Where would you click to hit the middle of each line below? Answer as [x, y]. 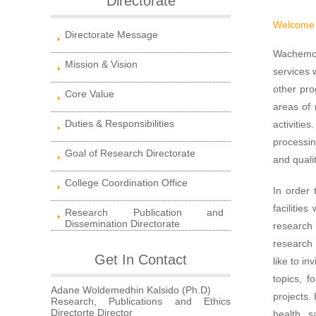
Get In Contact [141, 259]
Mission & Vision [101, 64]
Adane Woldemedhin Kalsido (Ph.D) [131, 290]
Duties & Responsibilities [120, 123]
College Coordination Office [126, 182]
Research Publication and [144, 212]
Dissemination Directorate [122, 223]
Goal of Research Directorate [130, 153]
